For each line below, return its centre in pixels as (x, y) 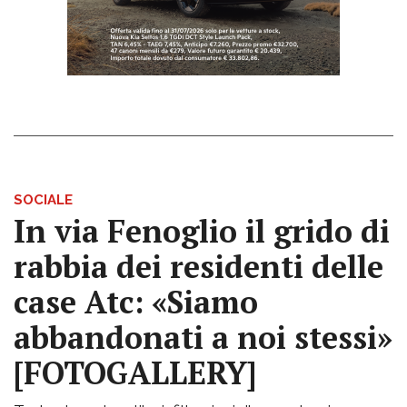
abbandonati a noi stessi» (203, 338)
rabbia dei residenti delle (199, 267)
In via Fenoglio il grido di (202, 232)
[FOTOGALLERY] (135, 373)
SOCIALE (43, 200)
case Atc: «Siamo (136, 303)
